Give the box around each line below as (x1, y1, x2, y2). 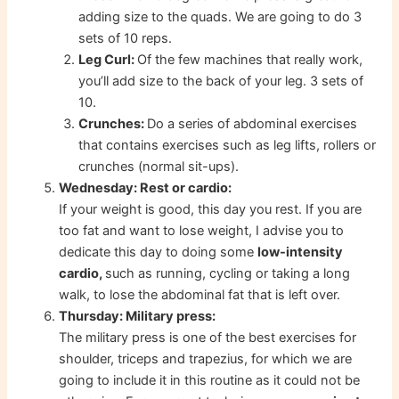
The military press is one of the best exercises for (59, 330, 357, 346)
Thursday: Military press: (59, 308, 216, 325)
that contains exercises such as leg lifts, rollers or (78, 137, 377, 154)
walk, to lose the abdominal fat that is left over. (59, 287, 341, 304)
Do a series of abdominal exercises (147, 116, 358, 133)
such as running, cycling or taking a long (105, 265, 351, 282)
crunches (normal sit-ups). (78, 159, 240, 175)
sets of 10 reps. (78, 30, 173, 47)
